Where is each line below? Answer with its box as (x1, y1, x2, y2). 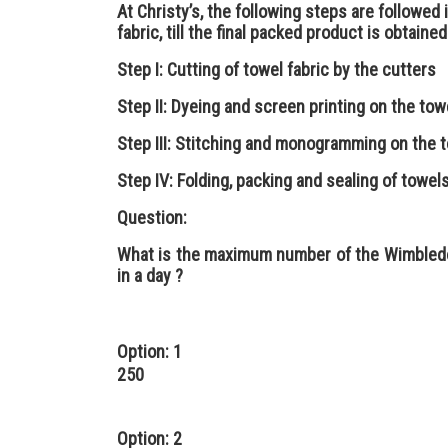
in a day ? (117, 265, 183, 286)
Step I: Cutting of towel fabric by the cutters (117, 59, 436, 80)
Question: (117, 207, 187, 228)
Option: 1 (117, 341, 182, 362)
